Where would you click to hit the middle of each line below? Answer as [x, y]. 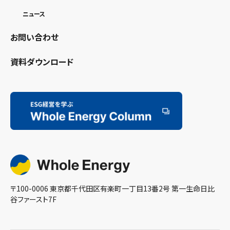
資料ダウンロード [42, 62]
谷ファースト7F [33, 199]
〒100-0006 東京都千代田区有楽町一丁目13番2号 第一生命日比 [112, 189]
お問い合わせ [34, 37]
